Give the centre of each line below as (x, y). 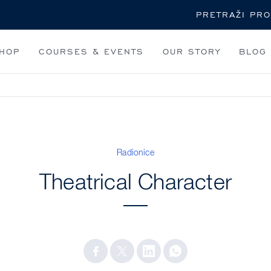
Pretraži (150, 11)
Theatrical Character (135, 183)
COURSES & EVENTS (91, 51)
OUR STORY (191, 51)
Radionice (135, 153)
